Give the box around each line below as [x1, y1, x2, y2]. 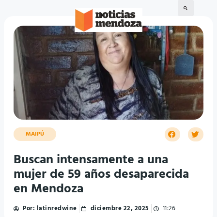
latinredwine [35, 203, 77, 214]
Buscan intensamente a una [14, 150, 168, 170]
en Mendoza [14, 179, 83, 200]
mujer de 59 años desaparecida [14, 165, 189, 185]
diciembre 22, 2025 [90, 203, 149, 214]
